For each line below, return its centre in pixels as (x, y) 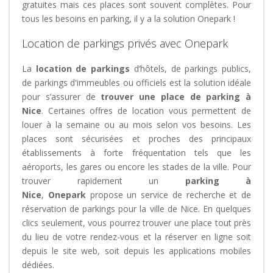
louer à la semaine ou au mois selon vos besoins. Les (136, 125)
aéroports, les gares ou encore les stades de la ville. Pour (136, 167)
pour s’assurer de (62, 97)
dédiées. (39, 265)
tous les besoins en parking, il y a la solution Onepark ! (129, 19)
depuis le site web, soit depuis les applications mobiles (136, 251)
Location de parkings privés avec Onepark (125, 43)
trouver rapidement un (104, 181)
